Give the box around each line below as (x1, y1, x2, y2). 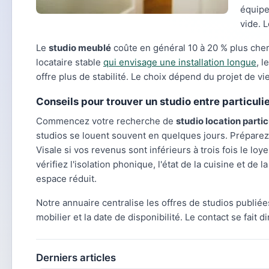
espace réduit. (36, 173, 97, 184)
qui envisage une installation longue (103, 56, 256, 68)
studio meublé (49, 42, 111, 53)
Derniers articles (36, 252, 116, 264)
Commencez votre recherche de (36, 115, 176, 127)
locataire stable (36, 56, 103, 68)
